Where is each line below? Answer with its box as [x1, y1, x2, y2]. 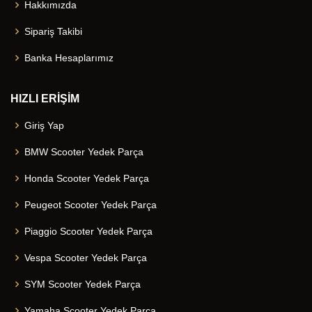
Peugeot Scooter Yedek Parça [24, 199, 157, 210]
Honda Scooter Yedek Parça [24, 173, 149, 184]
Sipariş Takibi [24, 26, 82, 37]
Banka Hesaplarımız [24, 52, 114, 63]
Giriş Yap [24, 120, 64, 131]
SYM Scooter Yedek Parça [24, 279, 141, 290]
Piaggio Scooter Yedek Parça [24, 226, 153, 237]
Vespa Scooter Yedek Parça [24, 252, 147, 263]
